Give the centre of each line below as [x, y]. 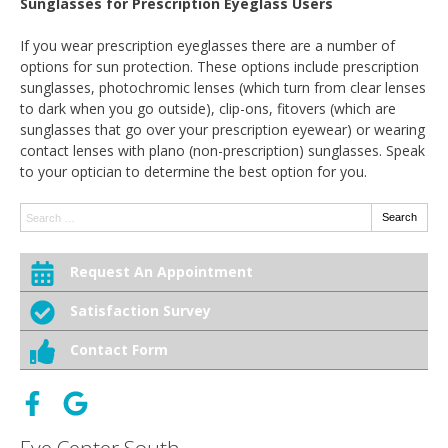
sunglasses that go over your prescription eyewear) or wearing [222, 129]
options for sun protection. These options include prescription [219, 66]
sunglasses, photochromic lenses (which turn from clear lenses [223, 87]
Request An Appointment [161, 271]
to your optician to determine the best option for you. [193, 171]
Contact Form [119, 349]
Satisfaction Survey [140, 310]
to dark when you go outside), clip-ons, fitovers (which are [208, 108]
